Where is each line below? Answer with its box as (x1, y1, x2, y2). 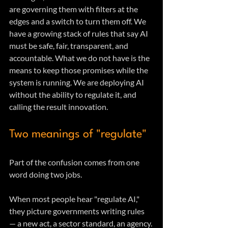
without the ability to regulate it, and (9, 90, 138, 100)
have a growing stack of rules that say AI (9, 28, 150, 39)
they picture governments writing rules (9, 206, 146, 216)
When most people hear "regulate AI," (9, 194, 141, 204)
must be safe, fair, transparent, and (9, 41, 130, 51)
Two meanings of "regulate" (9, 129, 147, 140)
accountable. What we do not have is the (9, 53, 151, 63)
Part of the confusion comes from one (9, 157, 141, 167)
